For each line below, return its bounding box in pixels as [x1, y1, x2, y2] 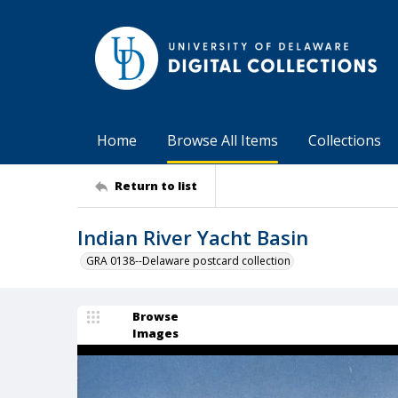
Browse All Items [167, 131, 278, 150]
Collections [308, 131, 381, 150]
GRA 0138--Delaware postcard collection [86, 253, 291, 268]
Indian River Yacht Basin [77, 224, 308, 251]
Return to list [115, 177, 197, 194]
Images [132, 325, 179, 341]
